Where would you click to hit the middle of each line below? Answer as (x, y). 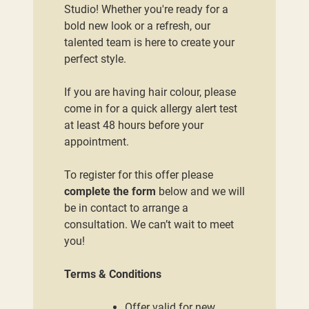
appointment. (96, 142)
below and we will (200, 192)
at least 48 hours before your (133, 126)
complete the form (110, 192)
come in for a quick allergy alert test (150, 109)
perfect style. (95, 59)
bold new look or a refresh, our (137, 26)
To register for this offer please (138, 175)
